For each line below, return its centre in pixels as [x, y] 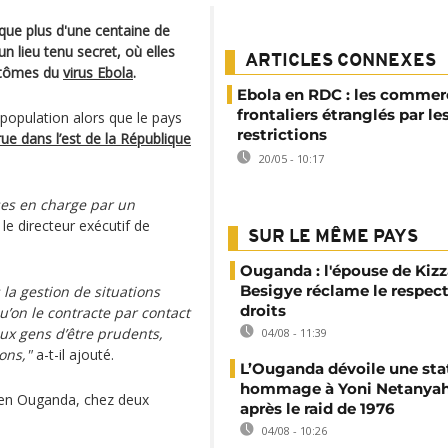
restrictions [282, 134]
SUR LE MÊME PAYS [333, 237]
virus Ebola [98, 72]
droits [263, 310]
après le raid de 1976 [317, 408]
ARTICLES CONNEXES [340, 61]
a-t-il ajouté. [73, 354]
